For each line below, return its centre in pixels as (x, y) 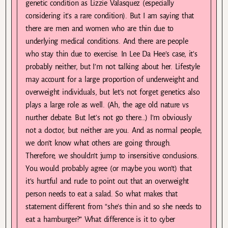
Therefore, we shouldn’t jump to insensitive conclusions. (112, 156)
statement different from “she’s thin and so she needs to (113, 207)
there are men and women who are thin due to (100, 29)
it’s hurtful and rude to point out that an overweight (107, 181)
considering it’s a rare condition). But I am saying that (110, 16)
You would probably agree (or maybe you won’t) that (109, 169)
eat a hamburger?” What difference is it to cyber (101, 220)
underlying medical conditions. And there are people (107, 41)
